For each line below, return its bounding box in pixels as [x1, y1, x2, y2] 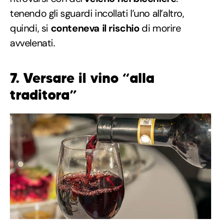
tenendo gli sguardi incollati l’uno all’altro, [10, 7, 184, 20]
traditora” [10, 86, 77, 104]
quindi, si [10, 22, 51, 35]
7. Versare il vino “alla [10, 70, 154, 87]
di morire [139, 22, 181, 35]
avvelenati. [10, 37, 55, 50]
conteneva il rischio [50, 22, 140, 35]
